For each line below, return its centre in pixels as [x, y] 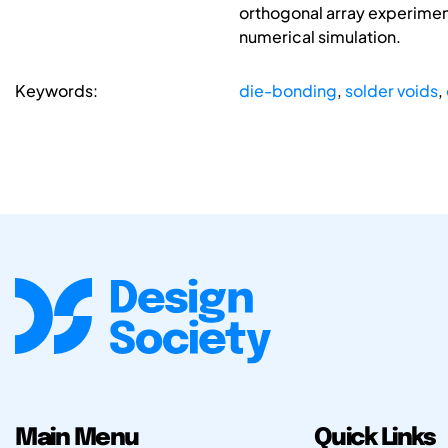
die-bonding [287, 91]
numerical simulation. [319, 37]
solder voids [391, 91]
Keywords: [56, 91]
